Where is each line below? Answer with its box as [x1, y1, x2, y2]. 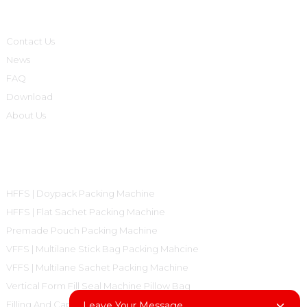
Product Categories [5, 151, 105, 164]
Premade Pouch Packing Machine [5, 224, 158, 236]
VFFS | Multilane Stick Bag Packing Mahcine [5, 243, 199, 254]
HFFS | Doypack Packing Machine [5, 187, 155, 199]
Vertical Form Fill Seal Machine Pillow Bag [5, 280, 191, 291]
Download [5, 90, 53, 102]
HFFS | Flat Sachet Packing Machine [5, 206, 165, 217]
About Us [5, 109, 46, 121]
